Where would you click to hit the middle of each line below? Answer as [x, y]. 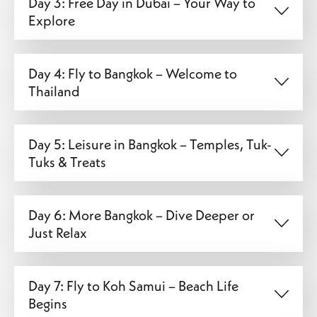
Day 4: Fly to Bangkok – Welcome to [133, 73]
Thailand [54, 91]
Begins [48, 303]
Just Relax [58, 232]
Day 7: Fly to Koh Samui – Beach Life [133, 285]
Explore [52, 20]
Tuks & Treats [67, 161]
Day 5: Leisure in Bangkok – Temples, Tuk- [150, 144]
